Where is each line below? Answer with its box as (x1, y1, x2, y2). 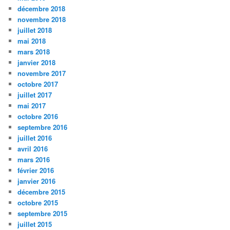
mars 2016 (17, 155, 50, 165)
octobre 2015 (17, 198, 59, 208)
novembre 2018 (17, 14, 66, 25)
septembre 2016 (17, 122, 68, 132)
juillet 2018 (17, 25, 52, 35)
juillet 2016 (17, 133, 52, 143)
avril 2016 (17, 144, 48, 154)
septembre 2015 (17, 208, 68, 219)
